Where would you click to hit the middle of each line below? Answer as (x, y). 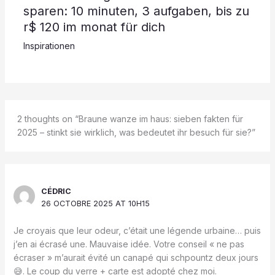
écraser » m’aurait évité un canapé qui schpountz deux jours (136, 258)
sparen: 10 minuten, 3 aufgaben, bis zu (136, 11)
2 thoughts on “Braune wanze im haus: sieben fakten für (130, 119)
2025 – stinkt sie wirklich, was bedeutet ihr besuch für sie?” (137, 133)
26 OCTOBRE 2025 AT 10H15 (96, 204)
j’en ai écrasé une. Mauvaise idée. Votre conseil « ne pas (129, 244)
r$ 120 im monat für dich (94, 27)
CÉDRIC (56, 192)
